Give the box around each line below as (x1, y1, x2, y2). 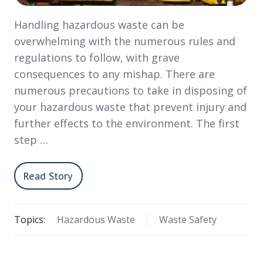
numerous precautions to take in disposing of (14, 83, 247, 98)
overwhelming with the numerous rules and (14, 34, 235, 49)
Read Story (23, 170, 73, 182)
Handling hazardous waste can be (14, 18, 184, 32)
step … (14, 133, 48, 147)
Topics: (14, 213, 45, 227)
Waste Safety (159, 213, 217, 227)
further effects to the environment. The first (14, 116, 240, 131)
